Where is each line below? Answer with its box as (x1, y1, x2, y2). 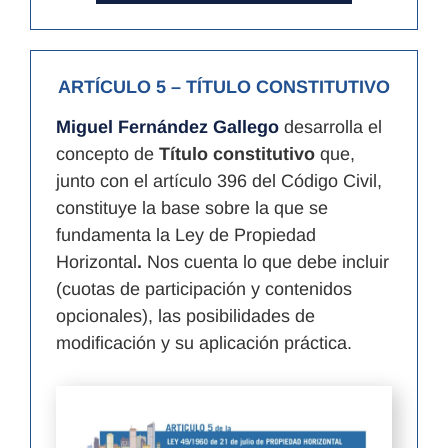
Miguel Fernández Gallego (56, 116, 279, 137)
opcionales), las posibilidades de (56, 305, 315, 326)
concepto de (56, 143, 159, 164)
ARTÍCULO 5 (58, 76, 166, 97)
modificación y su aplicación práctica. (56, 332, 352, 353)
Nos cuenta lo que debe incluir (142, 251, 389, 272)
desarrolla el (279, 116, 382, 137)
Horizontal (56, 251, 137, 272)
